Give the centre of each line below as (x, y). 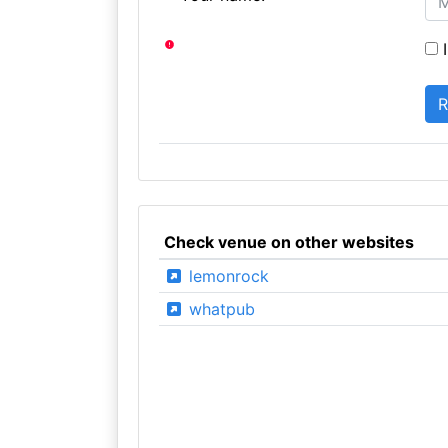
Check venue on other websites (288, 241)
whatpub (219, 308)
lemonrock (226, 275)
